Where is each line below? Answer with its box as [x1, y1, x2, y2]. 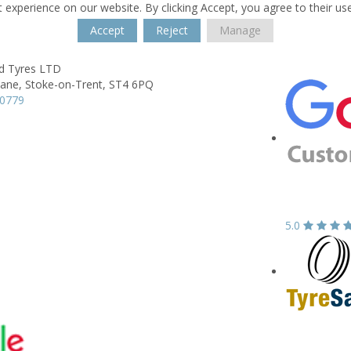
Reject [156, 23, 188, 38]
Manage [219, 23, 261, 38]
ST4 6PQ [109, 77, 154, 92]
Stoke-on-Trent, [25, 77, 106, 92]
